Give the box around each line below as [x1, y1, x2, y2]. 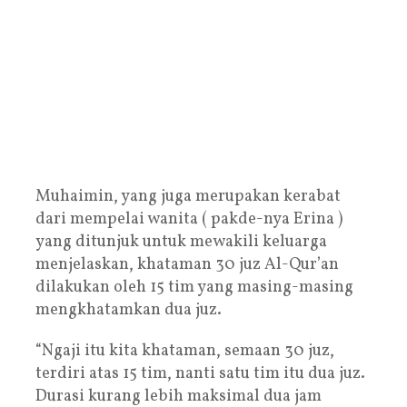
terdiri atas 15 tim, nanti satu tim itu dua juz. [35, 362, 365, 385]
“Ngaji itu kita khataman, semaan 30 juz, [35, 339, 334, 362]
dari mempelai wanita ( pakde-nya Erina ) [35, 207, 342, 231]
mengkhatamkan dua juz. [35, 298, 222, 322]
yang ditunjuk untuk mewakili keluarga [35, 230, 327, 253]
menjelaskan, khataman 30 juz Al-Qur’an [35, 253, 339, 276]
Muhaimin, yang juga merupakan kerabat [35, 184, 341, 208]
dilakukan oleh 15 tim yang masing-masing [35, 275, 353, 299]
